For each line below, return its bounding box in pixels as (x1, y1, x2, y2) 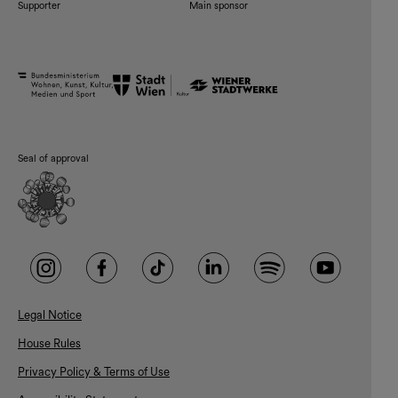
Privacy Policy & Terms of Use (18, 365, 170, 378)
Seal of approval (18, 152, 89, 165)
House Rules (18, 337, 81, 350)
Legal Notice (18, 308, 82, 322)
